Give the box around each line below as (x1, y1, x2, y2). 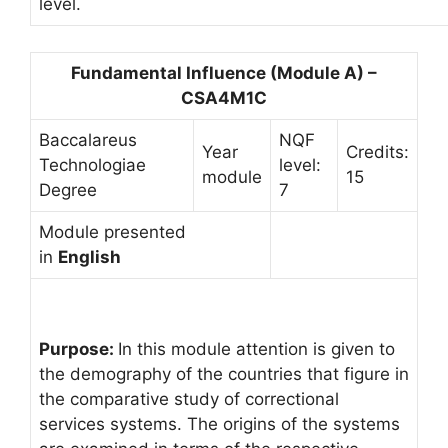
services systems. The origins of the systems (39, 414, 400, 434)
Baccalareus (39, 129, 137, 150)
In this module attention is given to (118, 339, 395, 359)
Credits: (346, 141, 409, 162)
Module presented (39, 221, 186, 242)
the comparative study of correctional (39, 389, 339, 409)
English (58, 246, 121, 267)
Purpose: (39, 339, 118, 359)
